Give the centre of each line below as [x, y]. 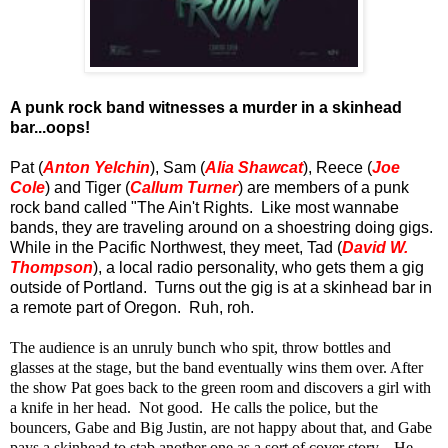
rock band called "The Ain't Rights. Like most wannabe [204, 207]
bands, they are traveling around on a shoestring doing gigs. [223, 227]
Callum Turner [184, 187]
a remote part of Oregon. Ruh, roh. [132, 307]
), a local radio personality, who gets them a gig [258, 267]
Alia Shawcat [254, 167]
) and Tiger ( [87, 187]
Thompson [51, 267]
